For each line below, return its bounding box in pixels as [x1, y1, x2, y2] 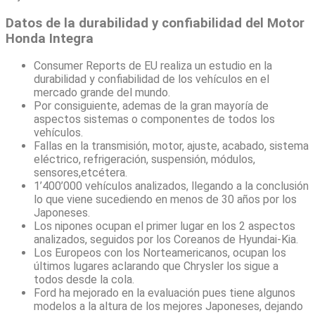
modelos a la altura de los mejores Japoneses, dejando [34, 300, 303, 314]
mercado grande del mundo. [34, 86, 170, 100]
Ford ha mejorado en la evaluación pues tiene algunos [34, 286, 295, 300]
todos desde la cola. [34, 273, 134, 287]
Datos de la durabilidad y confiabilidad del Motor [6, 15, 304, 31]
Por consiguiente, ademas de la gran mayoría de [34, 99, 269, 113]
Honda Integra [6, 30, 94, 46]
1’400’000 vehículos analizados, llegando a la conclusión [34, 179, 309, 193]
